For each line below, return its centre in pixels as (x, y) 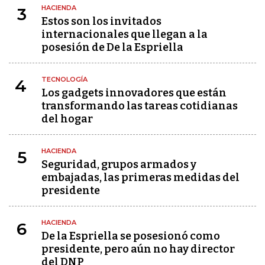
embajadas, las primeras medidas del (140, 177)
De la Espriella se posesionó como (131, 236)
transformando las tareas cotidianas (140, 106)
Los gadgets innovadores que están (134, 93)
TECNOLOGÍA (64, 79)
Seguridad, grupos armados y (119, 164)
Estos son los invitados (101, 21)
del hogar (67, 119)
